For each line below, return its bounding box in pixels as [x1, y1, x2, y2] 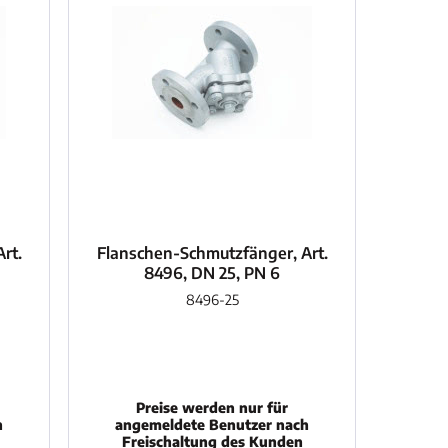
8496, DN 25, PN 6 [144, 262, 281, 283]
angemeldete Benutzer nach [115, 415, 310, 433]
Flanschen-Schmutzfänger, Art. [96, 242, 328, 263]
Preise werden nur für [136, 398, 289, 416]
